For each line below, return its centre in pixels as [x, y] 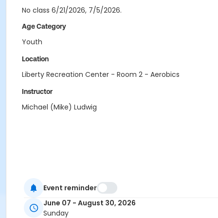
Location [35, 59]
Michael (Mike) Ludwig [59, 107]
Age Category [44, 26]
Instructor [37, 91]
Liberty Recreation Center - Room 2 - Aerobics [101, 74]
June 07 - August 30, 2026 [90, 203]
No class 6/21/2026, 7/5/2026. [72, 10]
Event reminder [70, 188]
